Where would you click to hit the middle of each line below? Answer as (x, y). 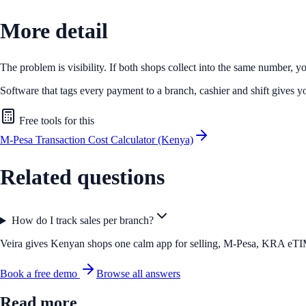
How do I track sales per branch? (82, 221)
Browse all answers (138, 274)
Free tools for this (55, 121)
